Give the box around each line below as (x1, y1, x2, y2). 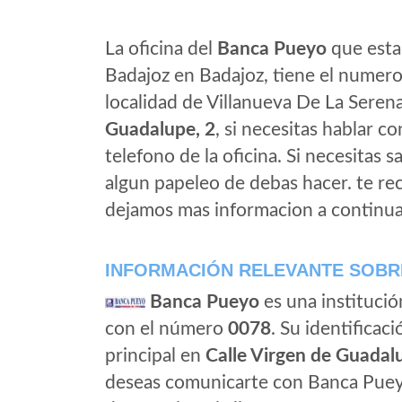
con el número (105, 319, 228, 338)
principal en (105, 346, 205, 365)
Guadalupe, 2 (105, 120, 215, 139)
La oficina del (105, 39, 217, 58)
